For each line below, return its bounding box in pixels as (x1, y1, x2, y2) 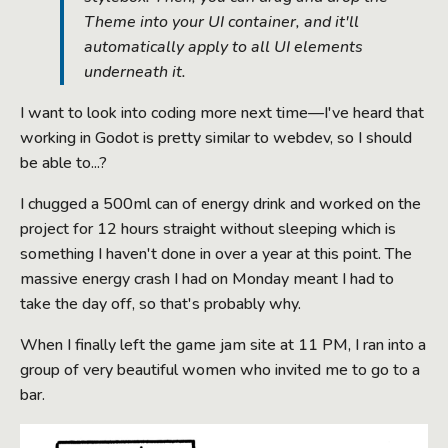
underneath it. (84, 61, 186, 84)
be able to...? (20, 152, 107, 175)
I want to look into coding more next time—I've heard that (20, 102, 424, 125)
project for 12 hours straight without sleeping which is (20, 218, 396, 241)
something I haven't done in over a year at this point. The (20, 243, 412, 266)
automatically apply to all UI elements (84, 36, 363, 59)
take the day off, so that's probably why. (20, 293, 301, 316)
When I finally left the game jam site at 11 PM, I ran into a (20, 334, 426, 357)
